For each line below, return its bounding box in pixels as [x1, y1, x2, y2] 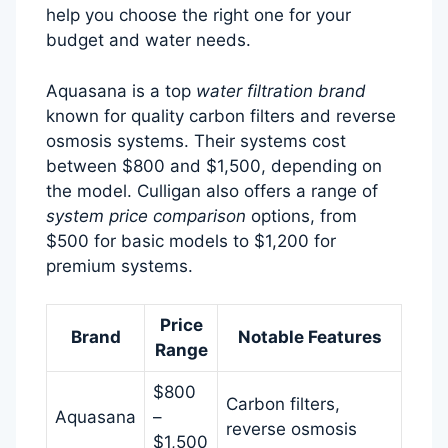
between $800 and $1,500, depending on [46, 155, 382, 176]
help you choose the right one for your [46, 5, 351, 26]
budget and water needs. [46, 30, 251, 51]
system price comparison [46, 205, 246, 226]
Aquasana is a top [46, 80, 196, 101]
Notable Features [237, 327, 382, 348]
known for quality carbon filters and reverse [46, 105, 396, 126]
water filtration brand [196, 80, 366, 101]
